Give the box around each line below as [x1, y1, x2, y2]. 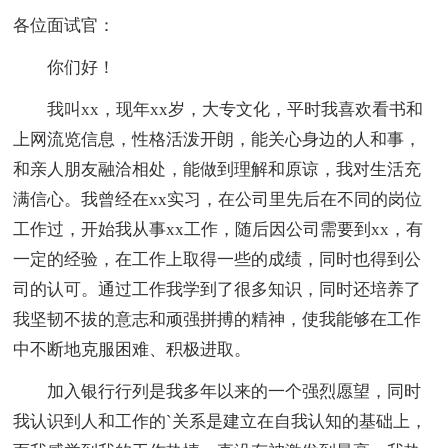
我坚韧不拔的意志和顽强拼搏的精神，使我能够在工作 [13, 309, 422, 329]
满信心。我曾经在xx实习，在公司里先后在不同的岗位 [13, 189, 423, 209]
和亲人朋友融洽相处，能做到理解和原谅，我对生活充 [13, 159, 422, 179]
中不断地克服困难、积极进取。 [13, 339, 252, 359]
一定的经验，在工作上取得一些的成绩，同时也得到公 [13, 249, 422, 269]
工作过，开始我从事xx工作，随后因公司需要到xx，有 [13, 219, 424, 239]
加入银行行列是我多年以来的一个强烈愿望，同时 [13, 381, 422, 401]
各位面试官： [13, 15, 116, 35]
